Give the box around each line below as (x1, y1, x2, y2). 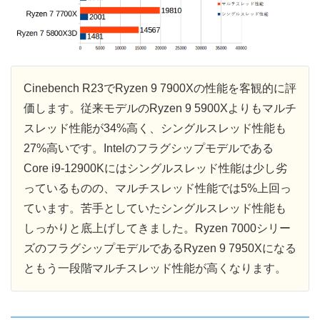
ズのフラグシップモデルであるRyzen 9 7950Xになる (24, 241, 296, 254)
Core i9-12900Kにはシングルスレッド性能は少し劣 (24, 161, 287, 174)
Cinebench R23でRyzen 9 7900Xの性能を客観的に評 (24, 81, 296, 94)
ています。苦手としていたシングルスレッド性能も (24, 201, 286, 214)
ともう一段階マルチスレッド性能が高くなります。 (24, 261, 286, 274)
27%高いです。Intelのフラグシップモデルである (24, 141, 274, 154)
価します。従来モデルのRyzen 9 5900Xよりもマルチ (24, 101, 296, 114)
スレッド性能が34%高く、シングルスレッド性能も (24, 121, 286, 134)
